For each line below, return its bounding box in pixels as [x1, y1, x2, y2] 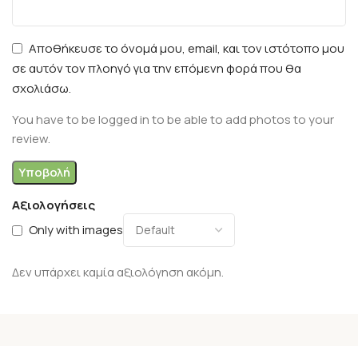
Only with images [29, 221, 123, 239]
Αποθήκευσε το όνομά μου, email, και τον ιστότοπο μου [29, 39, 344, 57]
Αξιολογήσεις [12, 196, 95, 213]
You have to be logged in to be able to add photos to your [12, 110, 334, 128]
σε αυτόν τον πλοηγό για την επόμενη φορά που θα [12, 59, 301, 77]
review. [12, 129, 50, 147]
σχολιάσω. [12, 79, 71, 97]
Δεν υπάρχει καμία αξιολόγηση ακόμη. [12, 263, 224, 280]
